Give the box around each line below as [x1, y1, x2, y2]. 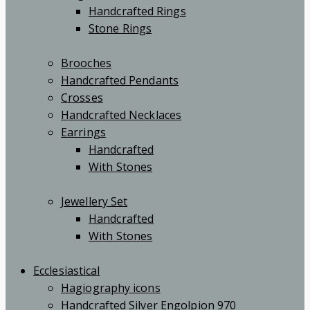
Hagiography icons [61, 280, 161, 295]
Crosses [61, 89, 103, 105]
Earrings [61, 124, 106, 140]
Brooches [61, 55, 111, 71]
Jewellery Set [61, 193, 128, 209]
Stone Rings [89, 20, 152, 36]
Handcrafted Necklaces [61, 107, 182, 122]
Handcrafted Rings [89, 3, 186, 19]
